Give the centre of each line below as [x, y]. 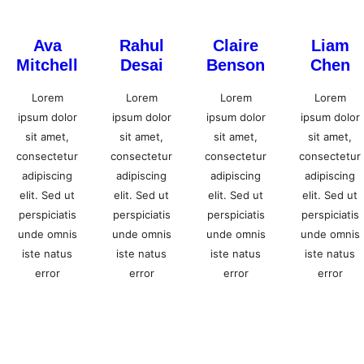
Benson [236, 65]
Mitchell [47, 65]
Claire [236, 45]
